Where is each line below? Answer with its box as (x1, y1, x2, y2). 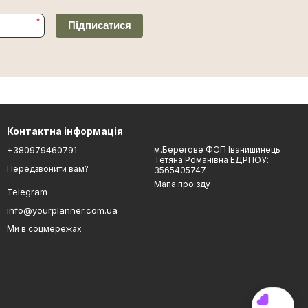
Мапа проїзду (154, 178, 210, 189)
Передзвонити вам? (7, 164, 89, 175)
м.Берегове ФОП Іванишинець (154, 144, 280, 155)
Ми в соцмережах (7, 223, 82, 234)
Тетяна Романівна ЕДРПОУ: (154, 154, 269, 165)
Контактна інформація (7, 124, 123, 137)
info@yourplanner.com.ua (7, 205, 118, 217)
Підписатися (67, 19, 131, 31)
